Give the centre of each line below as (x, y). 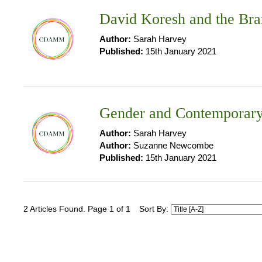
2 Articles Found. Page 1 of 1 (77, 209)
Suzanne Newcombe (172, 145)
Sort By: (155, 209)
